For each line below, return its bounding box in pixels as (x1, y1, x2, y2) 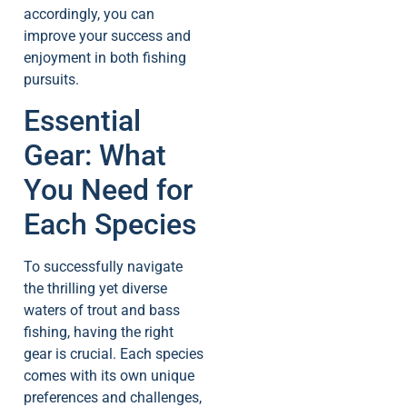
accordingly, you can (24, 5, 154, 23)
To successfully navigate (24, 258, 183, 276)
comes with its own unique (24, 367, 194, 385)
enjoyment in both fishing (24, 48, 186, 66)
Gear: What (24, 138, 166, 174)
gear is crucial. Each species (24, 345, 203, 363)
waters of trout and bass (24, 302, 180, 320)
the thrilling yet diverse (24, 280, 167, 298)
